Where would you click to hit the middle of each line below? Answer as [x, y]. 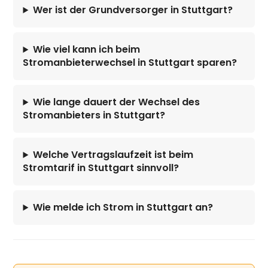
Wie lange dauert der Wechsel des [117, 102]
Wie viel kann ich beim [87, 50]
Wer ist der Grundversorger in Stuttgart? [133, 10]
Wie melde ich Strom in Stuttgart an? [123, 208]
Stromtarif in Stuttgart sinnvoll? [101, 168]
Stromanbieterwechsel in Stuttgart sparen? [130, 63]
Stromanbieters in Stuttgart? [94, 115]
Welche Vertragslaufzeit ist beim [113, 155]
